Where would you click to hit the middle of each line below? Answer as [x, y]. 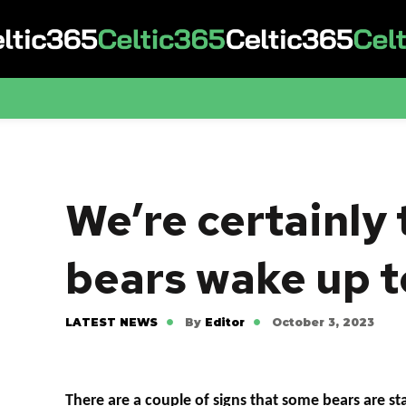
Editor [225, 323]
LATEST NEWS [111, 323]
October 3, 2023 [324, 323]
